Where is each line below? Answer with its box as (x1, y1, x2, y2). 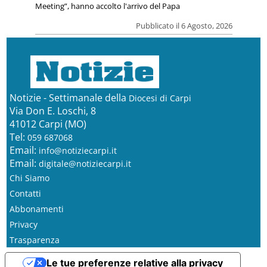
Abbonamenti (9, 203, 64, 215)
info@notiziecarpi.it (38, 144, 117, 156)
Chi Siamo (9, 172, 49, 184)
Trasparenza (9, 234, 60, 246)
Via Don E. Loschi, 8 (9, 104, 96, 117)
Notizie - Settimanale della (9, 91, 129, 104)
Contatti (9, 187, 41, 199)
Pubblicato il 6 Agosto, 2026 (135, 20, 232, 31)
